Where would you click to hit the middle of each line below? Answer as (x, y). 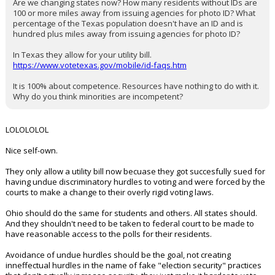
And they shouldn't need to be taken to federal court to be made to (130, 223)
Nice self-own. (32, 150)
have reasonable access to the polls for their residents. (109, 234)
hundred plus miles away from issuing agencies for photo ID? (126, 34)
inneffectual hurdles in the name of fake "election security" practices (134, 265)
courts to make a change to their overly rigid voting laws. (110, 192)
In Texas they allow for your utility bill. (82, 55)
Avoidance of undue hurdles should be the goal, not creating (118, 255)
